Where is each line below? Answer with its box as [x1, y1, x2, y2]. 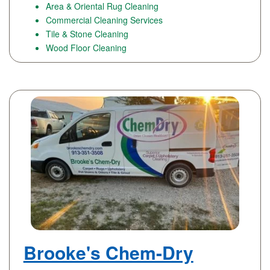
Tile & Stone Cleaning [46, 28, 128, 40]
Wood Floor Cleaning [46, 42, 127, 54]
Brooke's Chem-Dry [23, 239, 193, 265]
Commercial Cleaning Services [46, 14, 163, 27]
